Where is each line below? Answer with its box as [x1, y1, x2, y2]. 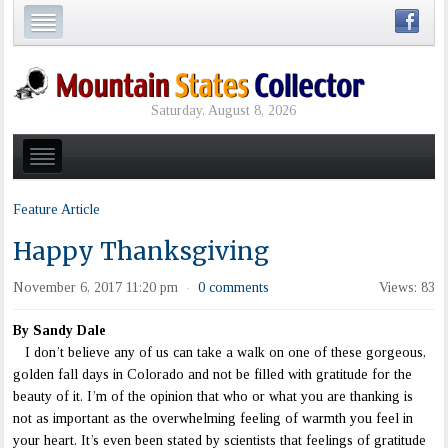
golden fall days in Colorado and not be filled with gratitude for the [13, 367, 413, 383]
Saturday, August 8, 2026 [151, 102, 297, 118]
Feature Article [13, 202, 101, 218]
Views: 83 [378, 280, 435, 296]
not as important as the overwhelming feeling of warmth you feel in [13, 411, 414, 427]
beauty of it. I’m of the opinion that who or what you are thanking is [13, 389, 414, 405]
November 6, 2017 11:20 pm [13, 280, 179, 296]
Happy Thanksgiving [13, 236, 270, 268]
